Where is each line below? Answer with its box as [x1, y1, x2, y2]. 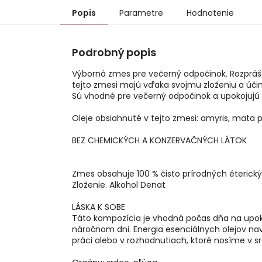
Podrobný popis [72, 45, 156, 60]
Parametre [119, 7, 163, 19]
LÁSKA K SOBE [72, 201, 127, 213]
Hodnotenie [187, 7, 234, 19]
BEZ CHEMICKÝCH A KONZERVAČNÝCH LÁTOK [72, 135, 249, 147]
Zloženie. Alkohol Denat [72, 179, 166, 191]
